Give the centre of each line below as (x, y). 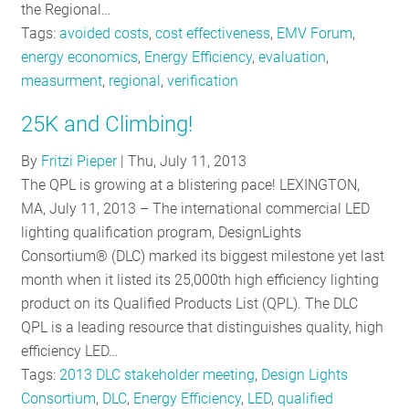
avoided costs (105, 34)
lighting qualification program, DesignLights (162, 232)
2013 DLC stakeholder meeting (157, 374)
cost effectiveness (213, 34)
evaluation (293, 58)
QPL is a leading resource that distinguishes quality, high (203, 327)
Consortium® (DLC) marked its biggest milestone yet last (203, 256)
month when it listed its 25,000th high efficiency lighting (200, 279)
